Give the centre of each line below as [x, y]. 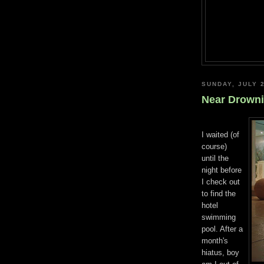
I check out [221, 181]
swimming [219, 217]
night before [222, 170]
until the [215, 158]
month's [215, 240]
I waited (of [220, 134]
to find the [219, 193]
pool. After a [222, 229]
